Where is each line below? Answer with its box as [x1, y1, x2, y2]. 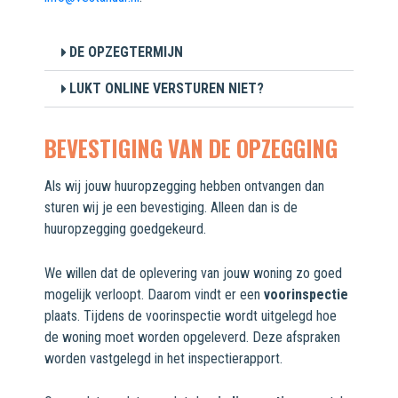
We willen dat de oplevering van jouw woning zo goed [44, 264, 342, 282]
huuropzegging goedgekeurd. [44, 220, 210, 238]
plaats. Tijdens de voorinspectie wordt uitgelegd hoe [44, 306, 337, 324]
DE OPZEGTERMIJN [69, 44, 183, 61]
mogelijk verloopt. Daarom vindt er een [44, 285, 264, 303]
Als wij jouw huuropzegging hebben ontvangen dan [44, 178, 324, 195]
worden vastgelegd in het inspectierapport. [44, 349, 286, 367]
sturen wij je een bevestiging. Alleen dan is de [44, 199, 298, 217]
